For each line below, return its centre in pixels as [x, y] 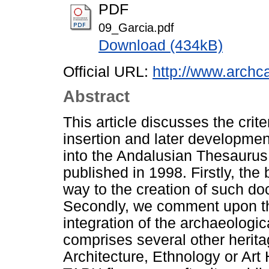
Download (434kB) [161, 45]
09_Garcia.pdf [136, 27]
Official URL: [108, 71]
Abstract [96, 97]
